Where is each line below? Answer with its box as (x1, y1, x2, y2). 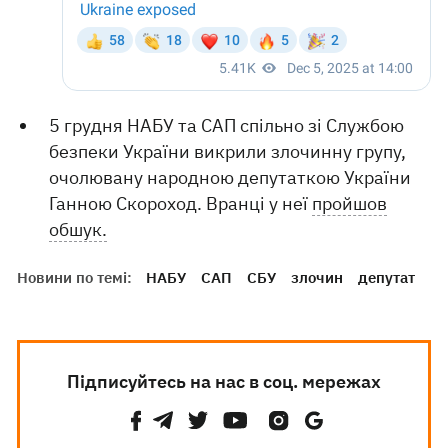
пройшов (312, 192, 388, 215)
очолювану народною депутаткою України (49, 166, 412, 189)
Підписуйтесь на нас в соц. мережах (66, 370, 381, 393)
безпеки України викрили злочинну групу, (49, 140, 407, 163)
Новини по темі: (17, 268, 133, 287)
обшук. (49, 218, 108, 241)
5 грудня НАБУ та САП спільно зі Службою (49, 114, 405, 137)
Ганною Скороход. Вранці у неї (49, 192, 313, 215)
